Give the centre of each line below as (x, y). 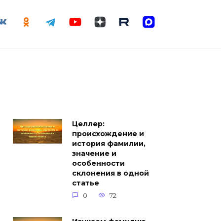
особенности (98, 163)
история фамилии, (109, 144)
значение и (94, 153)
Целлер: (88, 124)
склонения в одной (110, 173)
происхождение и (108, 134)
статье (86, 183)
